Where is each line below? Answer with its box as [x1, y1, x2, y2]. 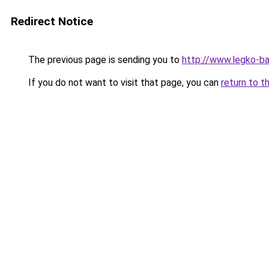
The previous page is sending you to [26, 54, 182, 65]
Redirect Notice [11, 14, 93, 28]
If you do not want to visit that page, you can [26, 77, 221, 88]
